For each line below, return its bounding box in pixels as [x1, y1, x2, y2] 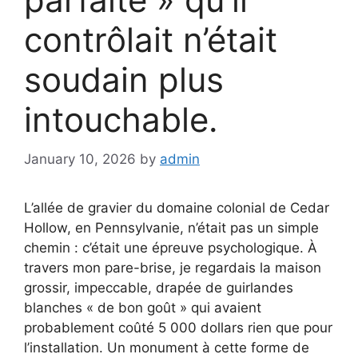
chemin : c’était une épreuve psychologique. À [24, 239, 317, 256]
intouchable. [24, 99, 218, 141]
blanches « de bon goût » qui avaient [24, 299, 261, 316]
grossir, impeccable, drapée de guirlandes [24, 279, 293, 296]
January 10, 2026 [24, 150, 136, 167]
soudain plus [24, 59, 224, 101]
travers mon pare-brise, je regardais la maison [24, 259, 321, 276]
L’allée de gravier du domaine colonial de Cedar [24, 199, 329, 216]
